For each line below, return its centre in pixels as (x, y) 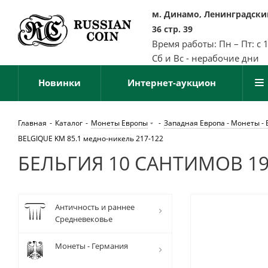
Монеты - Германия (92, 246)
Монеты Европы (119, 123)
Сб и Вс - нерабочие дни (205, 58)
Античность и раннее (95, 207)
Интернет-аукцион (172, 83)
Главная (32, 123)
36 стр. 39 (172, 29)
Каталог (69, 123)
